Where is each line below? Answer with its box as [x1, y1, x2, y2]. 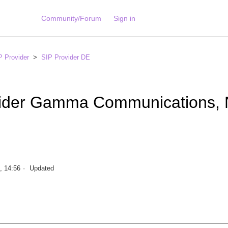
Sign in [113, 14, 135, 22]
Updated [30, 164, 54, 173]
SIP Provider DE [41, 53, 90, 61]
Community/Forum [41, 14, 101, 22]
